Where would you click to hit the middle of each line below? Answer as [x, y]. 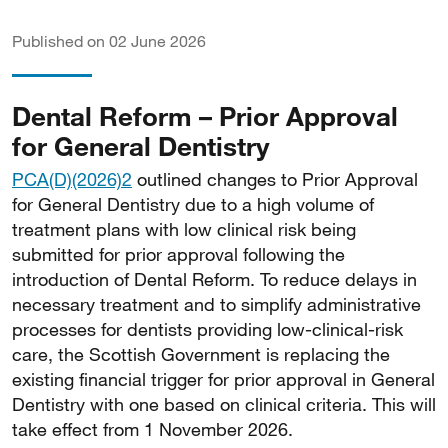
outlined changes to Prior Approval [275, 179]
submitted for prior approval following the [178, 254]
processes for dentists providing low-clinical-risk [207, 329]
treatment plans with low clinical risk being [184, 229]
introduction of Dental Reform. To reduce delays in [214, 279]
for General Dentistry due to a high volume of [193, 204]
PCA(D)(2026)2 [72, 179]
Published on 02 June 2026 [109, 40]
